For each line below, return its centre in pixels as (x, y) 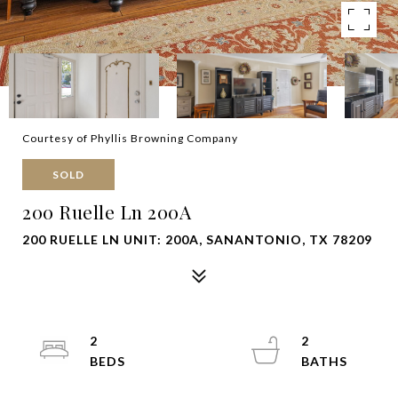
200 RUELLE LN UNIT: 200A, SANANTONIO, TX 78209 (197, 239)
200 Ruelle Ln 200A (107, 211)
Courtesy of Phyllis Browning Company (130, 138)
